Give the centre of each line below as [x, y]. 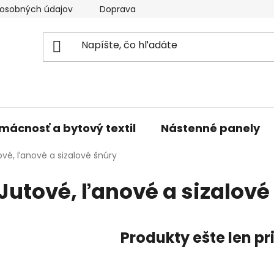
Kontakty [220, 9]
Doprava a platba [137, 9]
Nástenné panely [210, 128]
